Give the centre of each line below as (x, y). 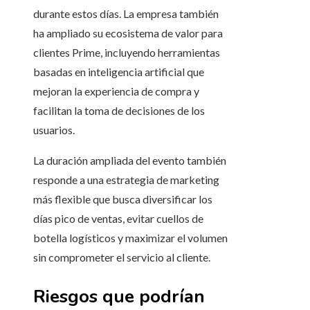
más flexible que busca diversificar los (123, 199)
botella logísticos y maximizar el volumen (130, 238)
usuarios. (54, 130)
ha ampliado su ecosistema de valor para (128, 33)
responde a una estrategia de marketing (126, 180)
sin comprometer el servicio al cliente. (122, 257)
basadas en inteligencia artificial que (119, 72)
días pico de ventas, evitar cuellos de (118, 219)
